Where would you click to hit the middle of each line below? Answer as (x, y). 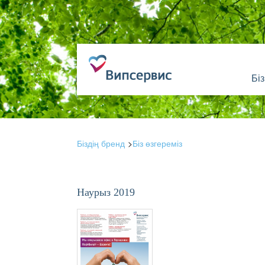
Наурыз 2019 (106, 192)
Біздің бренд (101, 143)
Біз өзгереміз (157, 143)
